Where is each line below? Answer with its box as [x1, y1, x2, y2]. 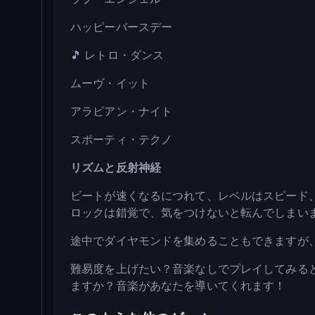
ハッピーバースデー [70, 19, 173, 35]
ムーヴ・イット [70, 75, 150, 91]
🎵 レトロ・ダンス [70, 47, 165, 63]
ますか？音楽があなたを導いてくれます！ [70, 278, 286, 294]
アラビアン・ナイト [70, 103, 173, 120]
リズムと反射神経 [70, 160, 162, 176]
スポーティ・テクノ [70, 131, 173, 148]
